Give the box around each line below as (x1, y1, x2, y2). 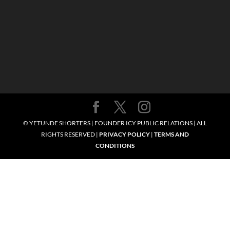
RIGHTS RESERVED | (41, 130, 99, 139)
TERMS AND (154, 130, 189, 139)
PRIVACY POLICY (99, 130, 150, 139)
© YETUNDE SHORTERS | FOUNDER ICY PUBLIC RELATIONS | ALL (23, 119, 207, 127)
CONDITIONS (95, 142, 135, 150)
